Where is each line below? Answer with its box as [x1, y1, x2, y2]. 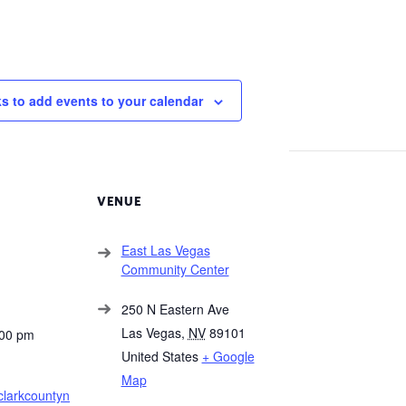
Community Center [121, 260, 229, 279]
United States [121, 347, 198, 366]
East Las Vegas [121, 241, 210, 260]
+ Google [201, 347, 255, 366]
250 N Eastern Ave [121, 300, 229, 319]
